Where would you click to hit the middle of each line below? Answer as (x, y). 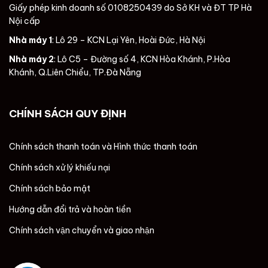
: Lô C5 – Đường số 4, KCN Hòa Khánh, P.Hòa (142, 59)
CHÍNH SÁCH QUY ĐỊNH (68, 113)
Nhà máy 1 (31, 40)
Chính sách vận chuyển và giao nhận (82, 230)
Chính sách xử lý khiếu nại (60, 167)
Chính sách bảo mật (50, 188)
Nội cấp (25, 21)
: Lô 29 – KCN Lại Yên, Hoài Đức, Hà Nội (129, 40)
